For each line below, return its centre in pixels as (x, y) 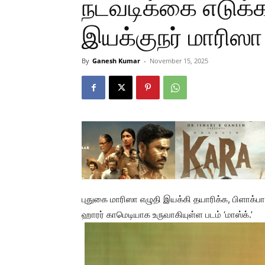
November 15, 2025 (179, 61)
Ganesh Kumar (116, 61)
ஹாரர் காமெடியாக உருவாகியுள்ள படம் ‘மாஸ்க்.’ (167, 214)
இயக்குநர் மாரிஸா (172, 37)
